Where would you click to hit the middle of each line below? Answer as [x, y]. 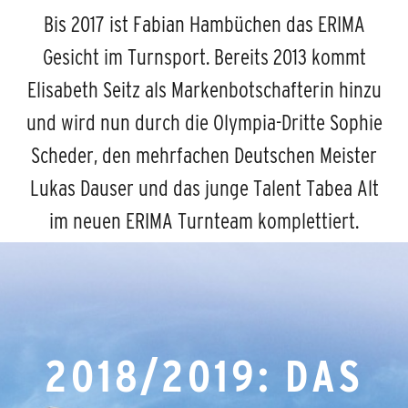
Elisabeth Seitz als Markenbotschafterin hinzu [204, 89]
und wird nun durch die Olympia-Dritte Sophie [204, 122]
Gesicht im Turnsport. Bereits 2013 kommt [204, 56]
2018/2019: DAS [204, 376]
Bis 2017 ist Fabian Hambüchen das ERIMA [204, 24]
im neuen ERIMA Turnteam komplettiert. [204, 220]
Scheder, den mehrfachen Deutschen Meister [204, 155]
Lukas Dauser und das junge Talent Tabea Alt [204, 188]
